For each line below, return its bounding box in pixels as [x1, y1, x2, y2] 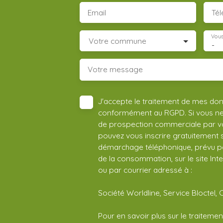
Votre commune [89, 35, 146, 46]
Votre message [88, 64, 143, 74]
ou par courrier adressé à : [98, 164, 192, 175]
